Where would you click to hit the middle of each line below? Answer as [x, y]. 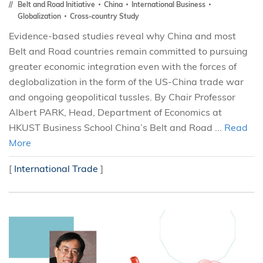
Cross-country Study [104, 16]
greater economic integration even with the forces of [123, 66]
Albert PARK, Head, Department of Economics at [115, 112]
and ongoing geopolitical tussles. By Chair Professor [122, 97]
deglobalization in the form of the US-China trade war [126, 82]
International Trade [56, 168]
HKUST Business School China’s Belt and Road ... [117, 127]
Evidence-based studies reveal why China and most [122, 36]
